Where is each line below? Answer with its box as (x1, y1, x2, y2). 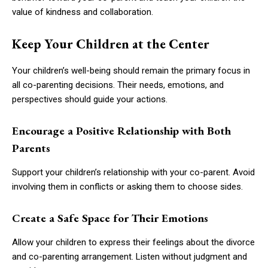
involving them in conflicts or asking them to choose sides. (12, 181, 243, 192)
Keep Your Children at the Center (12, 35, 209, 53)
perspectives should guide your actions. (12, 93, 167, 105)
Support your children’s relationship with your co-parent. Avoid (12, 166, 255, 178)
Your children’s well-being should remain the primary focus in (12, 65, 250, 76)
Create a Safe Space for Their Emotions (12, 210, 208, 226)
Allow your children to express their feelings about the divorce (12, 236, 255, 248)
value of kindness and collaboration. (12, 6, 153, 17)
